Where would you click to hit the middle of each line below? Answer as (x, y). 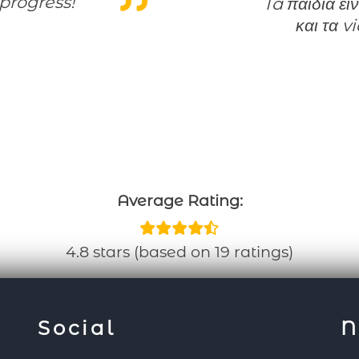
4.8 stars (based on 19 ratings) (179, 251)
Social (77, 327)
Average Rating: (179, 200)
